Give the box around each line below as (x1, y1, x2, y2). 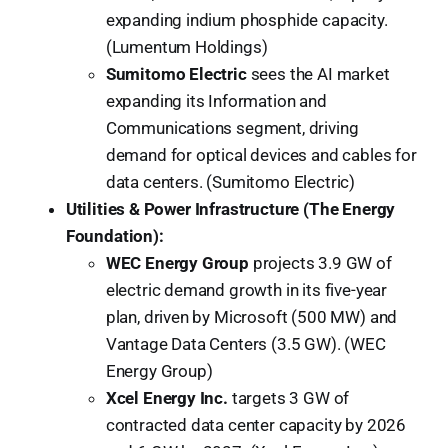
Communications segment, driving (105, 117, 359, 138)
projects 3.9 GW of (248, 252, 392, 273)
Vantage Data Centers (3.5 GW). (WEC (105, 333, 386, 354)
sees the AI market (246, 63, 390, 84)
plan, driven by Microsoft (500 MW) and (105, 306, 398, 327)
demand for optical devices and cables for (105, 144, 417, 165)
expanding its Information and (105, 90, 327, 111)
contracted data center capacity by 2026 (105, 414, 407, 435)
